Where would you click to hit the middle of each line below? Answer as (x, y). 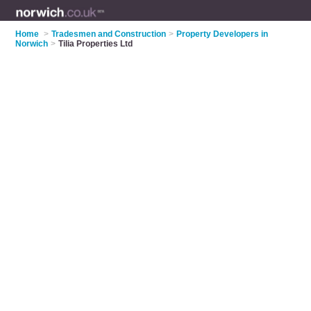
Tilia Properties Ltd (96, 44)
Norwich (32, 44)
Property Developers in (222, 34)
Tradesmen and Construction (109, 34)
